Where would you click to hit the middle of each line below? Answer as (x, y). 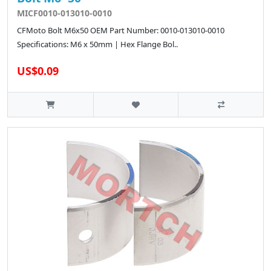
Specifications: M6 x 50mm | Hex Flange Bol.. (97, 44)
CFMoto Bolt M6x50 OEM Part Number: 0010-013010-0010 (121, 31)
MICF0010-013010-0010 (64, 13)
